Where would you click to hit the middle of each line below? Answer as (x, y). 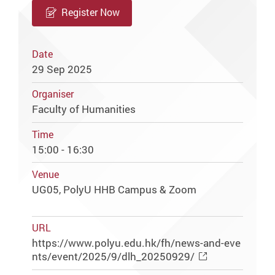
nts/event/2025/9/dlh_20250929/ (114, 257)
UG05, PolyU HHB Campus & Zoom (114, 189)
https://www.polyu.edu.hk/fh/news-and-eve (137, 243)
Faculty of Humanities (84, 109)
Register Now (90, 12)
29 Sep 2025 (62, 69)
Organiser (53, 95)
